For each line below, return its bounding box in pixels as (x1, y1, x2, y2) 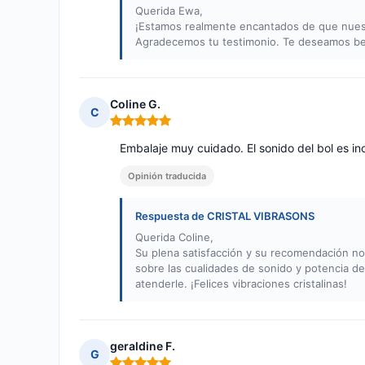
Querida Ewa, (135, 4, 203, 18)
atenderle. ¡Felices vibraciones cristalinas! (135, 277, 347, 291)
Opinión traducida (128, 170, 206, 182)
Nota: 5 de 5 (109, 119, 178, 135)
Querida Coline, (135, 231, 213, 244)
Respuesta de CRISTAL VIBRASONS (135, 209, 314, 223)
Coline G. (110, 97, 161, 112)
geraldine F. (110, 339, 175, 354)
